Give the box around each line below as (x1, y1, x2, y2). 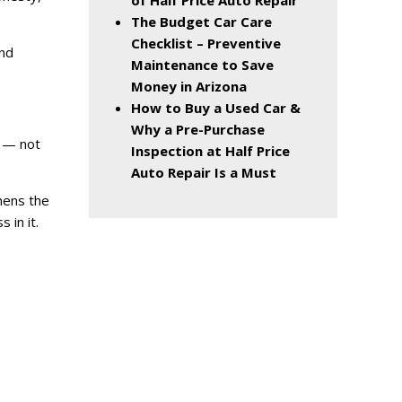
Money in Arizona (131, 77, 247, 96)
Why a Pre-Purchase (131, 120, 265, 139)
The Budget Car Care (131, 13, 272, 31)
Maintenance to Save (131, 56, 274, 74)
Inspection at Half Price (131, 142, 290, 161)
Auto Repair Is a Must (131, 163, 276, 182)
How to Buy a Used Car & (131, 99, 301, 118)
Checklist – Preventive (131, 34, 281, 53)
